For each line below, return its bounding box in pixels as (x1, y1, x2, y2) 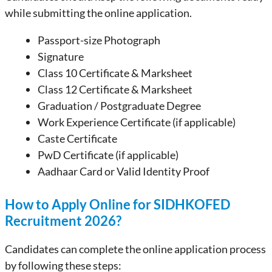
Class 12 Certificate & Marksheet (38, 83, 192, 96)
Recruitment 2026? (5, 212, 121, 229)
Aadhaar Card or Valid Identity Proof (38, 165, 209, 178)
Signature (38, 50, 84, 63)
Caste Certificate (38, 132, 117, 145)
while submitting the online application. (5, 6, 192, 19)
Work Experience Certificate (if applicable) (38, 115, 236, 129)
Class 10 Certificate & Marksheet (38, 66, 192, 80)
